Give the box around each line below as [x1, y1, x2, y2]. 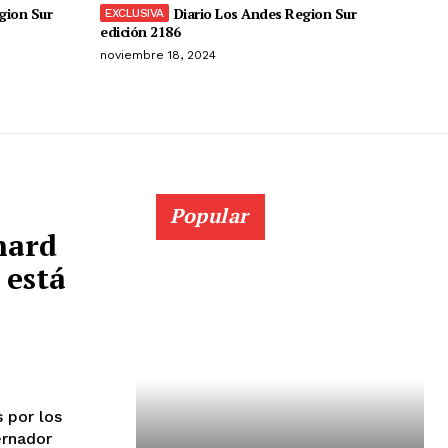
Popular [170, 201, 249, 229]
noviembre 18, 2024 [100, 47, 216, 62]
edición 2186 [100, 21, 180, 41]
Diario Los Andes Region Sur [173, 3, 356, 23]
